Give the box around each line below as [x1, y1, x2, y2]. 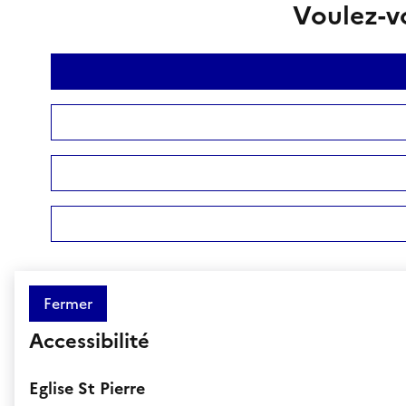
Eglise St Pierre [29, 375, 145, 401]
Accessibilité [29, 325, 150, 356]
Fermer [43, 292, 92, 314]
